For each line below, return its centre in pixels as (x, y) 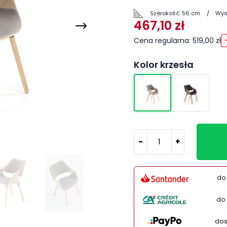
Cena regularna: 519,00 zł (177, 41)
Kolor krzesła (164, 65)
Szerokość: (165, 13)
